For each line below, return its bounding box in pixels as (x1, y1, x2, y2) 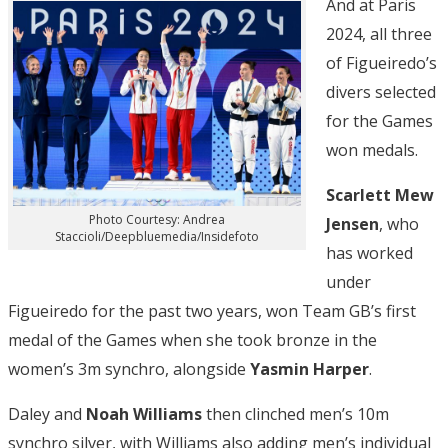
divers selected (326, 80, 436, 103)
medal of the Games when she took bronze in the (8, 328, 377, 351)
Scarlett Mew (326, 183, 434, 206)
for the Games (326, 109, 433, 132)
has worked (326, 241, 413, 264)
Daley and (8, 402, 86, 425)
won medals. (326, 138, 418, 161)
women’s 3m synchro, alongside (8, 357, 250, 380)
